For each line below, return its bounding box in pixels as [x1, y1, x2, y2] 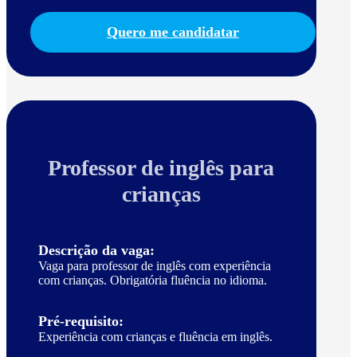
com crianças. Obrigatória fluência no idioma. [38, 273, 267, 288]
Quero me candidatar [107, 24, 239, 41]
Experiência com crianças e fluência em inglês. [38, 330, 273, 344]
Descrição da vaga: [38, 242, 155, 259]
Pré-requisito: [38, 313, 124, 330]
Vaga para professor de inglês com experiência [38, 259, 271, 273]
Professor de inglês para [48, 155, 275, 181]
